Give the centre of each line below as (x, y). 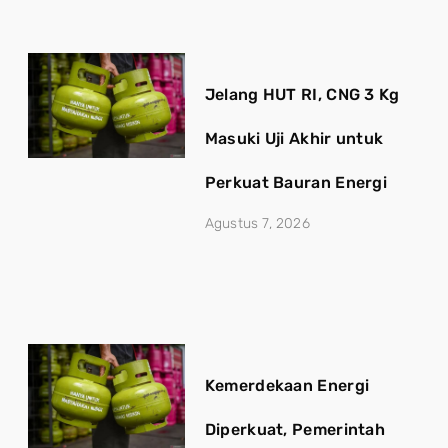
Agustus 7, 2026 (257, 224)
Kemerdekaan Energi (287, 386)
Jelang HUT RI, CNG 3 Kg (302, 95)
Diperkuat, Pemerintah (295, 430)
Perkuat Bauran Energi (296, 183)
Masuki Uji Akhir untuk (294, 139)
